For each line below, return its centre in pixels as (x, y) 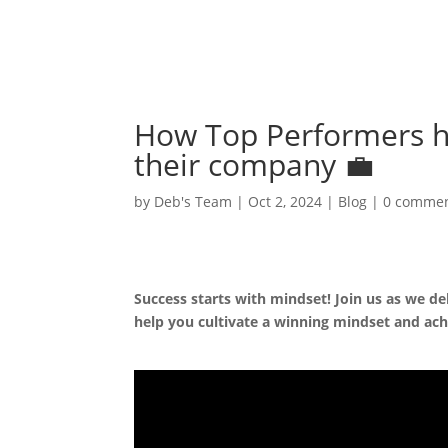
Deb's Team (193, 201)
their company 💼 (254, 164)
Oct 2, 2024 (285, 201)
